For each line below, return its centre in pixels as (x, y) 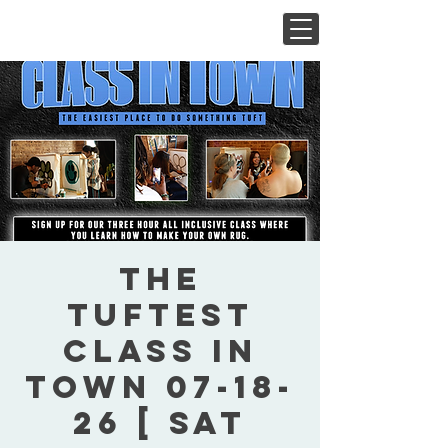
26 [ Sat (160, 423)
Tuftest (160, 315)
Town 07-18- (160, 387)
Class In (160, 351)
